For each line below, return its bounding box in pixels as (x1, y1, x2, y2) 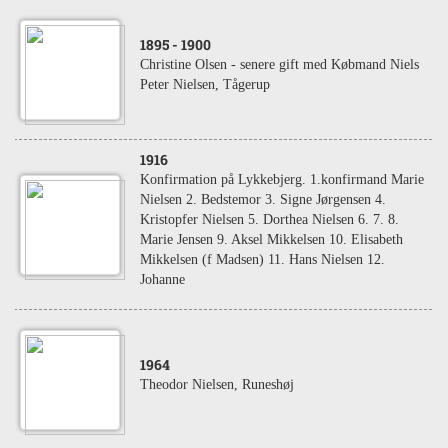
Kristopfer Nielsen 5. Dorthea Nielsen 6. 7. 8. (140, 212, 399, 227)
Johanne (140, 272, 185, 287)
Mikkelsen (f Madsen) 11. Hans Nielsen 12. (140, 252, 385, 267)
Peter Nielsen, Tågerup (140, 77, 270, 92)
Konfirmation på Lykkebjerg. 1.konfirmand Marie (140, 172, 424, 187)
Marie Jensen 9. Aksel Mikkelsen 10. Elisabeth (140, 232, 403, 247)
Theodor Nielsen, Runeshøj (140, 377, 294, 392)
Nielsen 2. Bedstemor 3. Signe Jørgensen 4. (140, 192, 386, 207)
